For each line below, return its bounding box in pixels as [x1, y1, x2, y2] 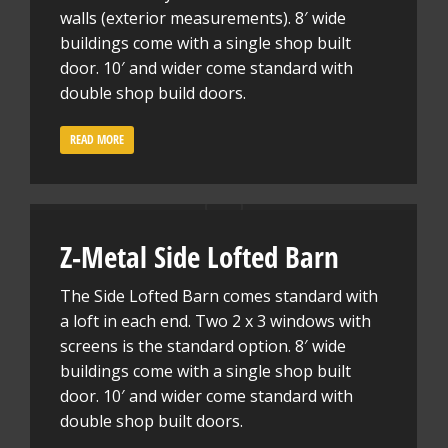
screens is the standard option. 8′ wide [60, 335, 346, 357]
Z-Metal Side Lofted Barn [60, 237, 339, 276]
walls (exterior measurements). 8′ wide [60, 7, 346, 29]
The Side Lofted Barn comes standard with [60, 285, 378, 307]
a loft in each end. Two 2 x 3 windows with [60, 310, 371, 332]
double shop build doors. [60, 82, 246, 104]
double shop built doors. [60, 410, 243, 432]
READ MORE [70, 131, 124, 148]
